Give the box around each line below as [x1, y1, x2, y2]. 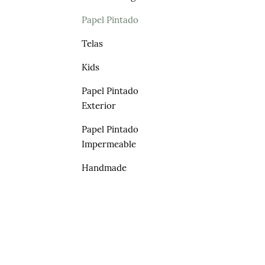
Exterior [82, 99, 117, 111]
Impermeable [82, 138, 137, 150]
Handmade [82, 161, 127, 173]
